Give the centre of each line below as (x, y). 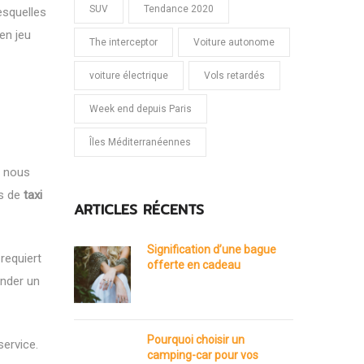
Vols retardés (234, 76)
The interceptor (123, 42)
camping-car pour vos (203, 355)
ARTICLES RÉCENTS (139, 209)
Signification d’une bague (212, 249)
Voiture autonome (234, 42)
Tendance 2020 (179, 9)
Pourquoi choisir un (196, 340)
